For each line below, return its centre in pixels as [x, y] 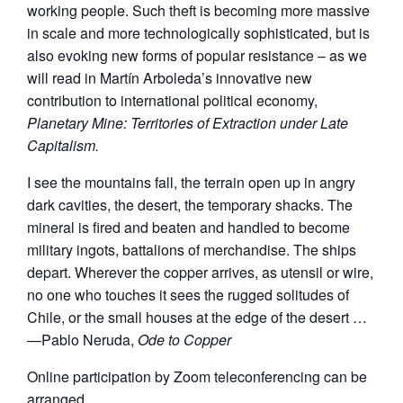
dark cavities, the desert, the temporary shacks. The [190, 204]
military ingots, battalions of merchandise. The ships [192, 249]
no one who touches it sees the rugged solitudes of [188, 294]
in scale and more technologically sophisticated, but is [198, 32]
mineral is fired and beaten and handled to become [188, 227]
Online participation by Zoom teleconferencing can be [197, 376]
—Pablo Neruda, [82, 339]
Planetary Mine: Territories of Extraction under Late [188, 122]
